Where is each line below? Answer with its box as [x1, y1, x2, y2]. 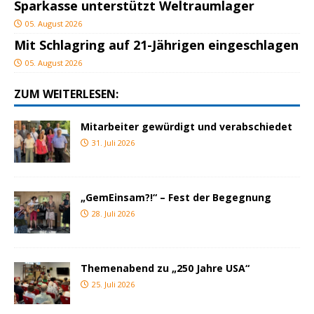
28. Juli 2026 [92, 208, 135, 219]
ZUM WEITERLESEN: [14, 86, 118, 102]
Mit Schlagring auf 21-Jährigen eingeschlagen [14, 36, 299, 54]
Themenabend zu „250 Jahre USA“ [81, 261, 250, 275]
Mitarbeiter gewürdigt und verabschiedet [81, 120, 292, 134]
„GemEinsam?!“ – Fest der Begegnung [81, 191, 271, 205]
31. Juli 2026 [92, 137, 135, 149]
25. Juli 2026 [92, 279, 135, 290]
